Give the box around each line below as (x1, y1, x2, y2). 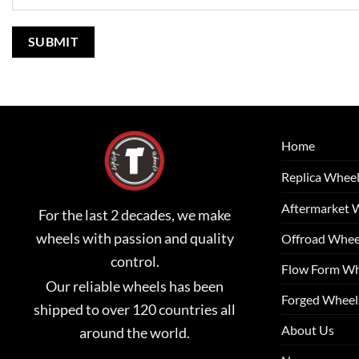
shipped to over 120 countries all (34, 300, 236, 318)
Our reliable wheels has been (46, 276, 224, 295)
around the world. (79, 323, 190, 341)
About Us (281, 321, 334, 337)
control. (110, 252, 159, 271)
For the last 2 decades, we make (38, 206, 231, 224)
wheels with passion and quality (35, 229, 234, 248)
